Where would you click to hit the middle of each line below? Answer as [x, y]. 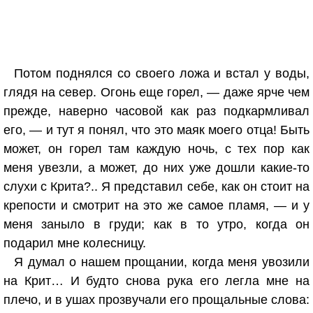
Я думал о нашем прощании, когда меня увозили [162, 262]
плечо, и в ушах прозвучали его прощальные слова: [156, 300]
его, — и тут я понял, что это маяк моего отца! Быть [156, 130]
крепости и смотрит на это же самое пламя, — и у [156, 205]
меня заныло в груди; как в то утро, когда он [156, 224]
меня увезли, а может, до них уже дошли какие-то [156, 168]
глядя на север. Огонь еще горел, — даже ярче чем [156, 92]
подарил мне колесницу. [75, 243]
